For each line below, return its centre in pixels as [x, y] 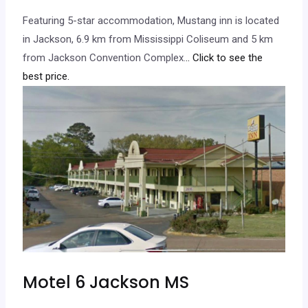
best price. [46, 76]
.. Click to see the [224, 57]
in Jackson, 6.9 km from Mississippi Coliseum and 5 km [148, 39]
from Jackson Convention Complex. [104, 57]
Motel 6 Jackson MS [106, 282]
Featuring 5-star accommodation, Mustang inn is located [151, 20]
